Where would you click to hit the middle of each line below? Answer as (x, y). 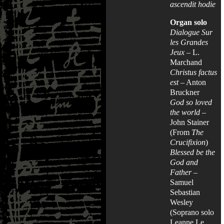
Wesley (181, 202)
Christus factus (193, 72)
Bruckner (185, 92)
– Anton (192, 82)
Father (181, 172)
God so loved (191, 102)
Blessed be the (192, 152)
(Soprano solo (192, 212)
